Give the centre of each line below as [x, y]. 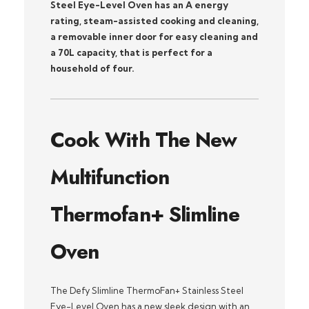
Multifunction [110, 177]
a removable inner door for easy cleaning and [154, 36]
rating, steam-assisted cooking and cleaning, [154, 20]
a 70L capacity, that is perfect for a [131, 52]
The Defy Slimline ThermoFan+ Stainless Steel [147, 290]
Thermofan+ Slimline [144, 214]
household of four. [92, 68]
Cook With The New [143, 139]
